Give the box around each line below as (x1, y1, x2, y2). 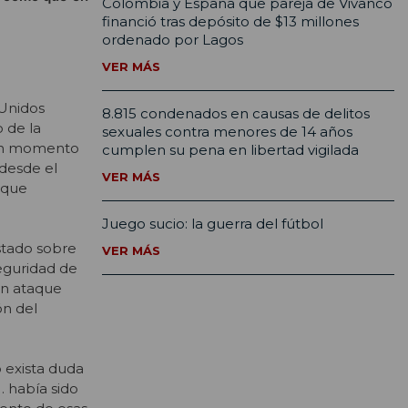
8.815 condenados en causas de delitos (102, 105, 370, 123)
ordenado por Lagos (102, 31, 243, 49)
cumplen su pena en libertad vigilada (102, 141, 359, 159)
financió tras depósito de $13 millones (102, 13, 359, 31)
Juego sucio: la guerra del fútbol (102, 215, 323, 233)
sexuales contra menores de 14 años (102, 123, 352, 141)
